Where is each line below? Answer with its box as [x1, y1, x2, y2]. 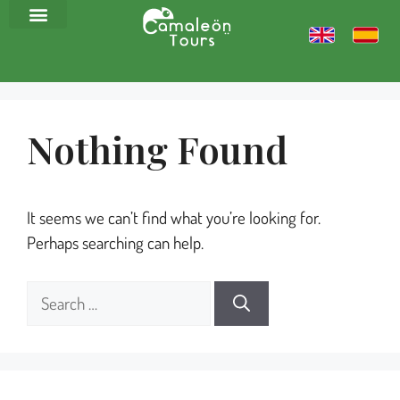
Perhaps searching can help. [27, 231, 204, 254]
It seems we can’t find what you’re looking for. [27, 206, 321, 229]
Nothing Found [27, 124, 287, 175]
